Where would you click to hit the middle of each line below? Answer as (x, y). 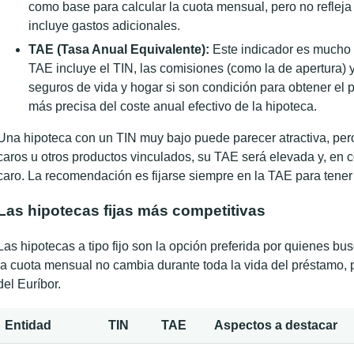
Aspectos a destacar (276, 326)
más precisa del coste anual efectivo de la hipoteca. (173, 106)
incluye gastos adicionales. (104, 25)
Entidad (28, 326)
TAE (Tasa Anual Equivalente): (119, 49)
